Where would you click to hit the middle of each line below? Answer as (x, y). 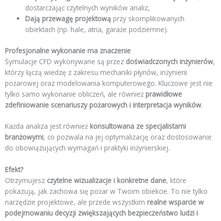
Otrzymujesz (26, 181)
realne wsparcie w (175, 202)
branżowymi (24, 137)
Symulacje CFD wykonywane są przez (65, 61)
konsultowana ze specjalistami (138, 126)
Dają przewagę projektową (68, 19)
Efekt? (14, 170)
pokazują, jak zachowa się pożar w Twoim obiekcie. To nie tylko (106, 191)
